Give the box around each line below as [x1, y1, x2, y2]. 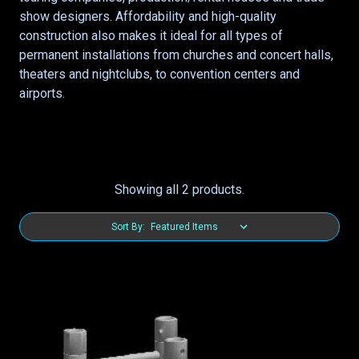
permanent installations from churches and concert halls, [19, 47, 333, 63]
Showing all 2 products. [115, 182, 244, 197]
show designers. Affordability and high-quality [19, 9, 276, 24]
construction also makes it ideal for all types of [19, 28, 283, 43]
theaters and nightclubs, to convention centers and [19, 67, 300, 82]
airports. [19, 86, 65, 101]
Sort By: [111, 221, 145, 232]
